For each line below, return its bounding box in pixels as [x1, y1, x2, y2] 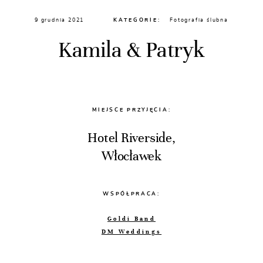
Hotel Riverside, [87, 130, 176, 146]
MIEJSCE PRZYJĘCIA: [92, 106, 171, 113]
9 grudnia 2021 [35, 16, 85, 23]
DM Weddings [101, 228, 162, 235]
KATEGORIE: [113, 16, 161, 23]
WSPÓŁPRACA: [103, 190, 160, 197]
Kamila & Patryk [58, 37, 205, 63]
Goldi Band [107, 215, 156, 222]
